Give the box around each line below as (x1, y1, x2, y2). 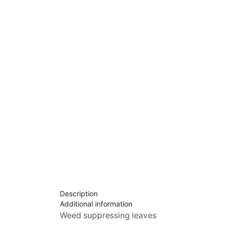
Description (60, 189, 98, 198)
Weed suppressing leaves (60, 211, 156, 221)
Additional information (60, 199, 132, 209)
